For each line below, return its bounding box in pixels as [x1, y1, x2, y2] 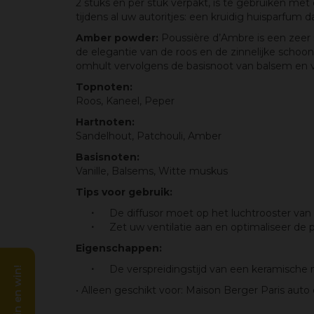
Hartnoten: [76, 116, 135, 128]
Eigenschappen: [76, 242, 162, 254]
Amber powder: [76, 32, 161, 44]
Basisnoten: [76, 151, 139, 163]
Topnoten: [76, 81, 132, 93]
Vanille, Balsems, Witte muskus [76, 165, 228, 177]
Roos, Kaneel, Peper [76, 95, 175, 107]
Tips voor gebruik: [76, 186, 172, 198]
